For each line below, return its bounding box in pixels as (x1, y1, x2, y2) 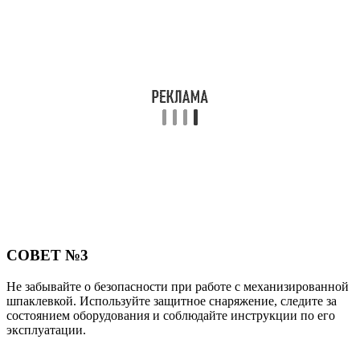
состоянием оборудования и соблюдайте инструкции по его (6, 308, 335, 322)
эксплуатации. (6, 322, 86, 337)
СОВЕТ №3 (6, 246, 88, 264)
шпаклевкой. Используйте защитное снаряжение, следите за (6, 293, 337, 308)
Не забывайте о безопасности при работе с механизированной (6, 279, 349, 293)
